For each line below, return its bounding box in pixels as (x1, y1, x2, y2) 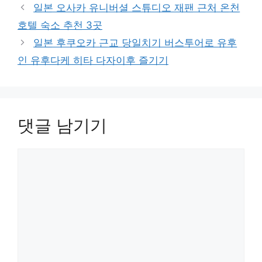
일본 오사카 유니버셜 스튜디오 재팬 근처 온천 (33, 1, 240, 13)
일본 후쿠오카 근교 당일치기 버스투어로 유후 (33, 36, 237, 49)
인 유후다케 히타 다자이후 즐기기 (18, 54, 168, 66)
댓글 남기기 (18, 115, 107, 136)
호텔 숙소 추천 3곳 (18, 19, 102, 31)
